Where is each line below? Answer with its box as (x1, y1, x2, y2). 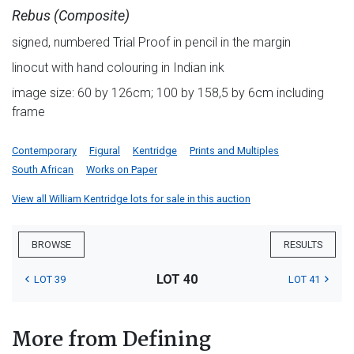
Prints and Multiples (190, 144, 279, 156)
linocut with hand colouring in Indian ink (12, 59, 224, 75)
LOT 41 (288, 273, 320, 285)
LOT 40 (156, 271, 198, 287)
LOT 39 (34, 273, 66, 285)
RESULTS (284, 238, 322, 250)
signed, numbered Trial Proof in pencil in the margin (12, 34, 291, 50)
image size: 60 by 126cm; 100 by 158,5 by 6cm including (12, 85, 324, 100)
